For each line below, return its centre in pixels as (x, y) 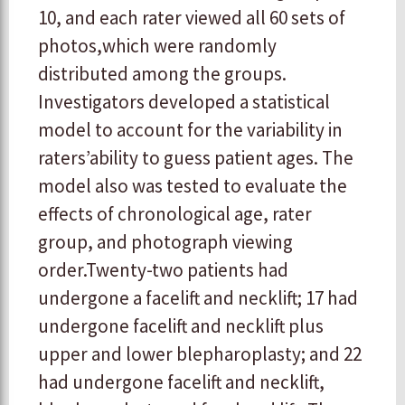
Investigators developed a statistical (184, 102)
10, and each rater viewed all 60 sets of (192, 18)
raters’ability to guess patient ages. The (196, 158)
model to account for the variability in (190, 130)
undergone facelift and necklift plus (181, 326)
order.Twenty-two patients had (163, 270)
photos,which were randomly (157, 46)
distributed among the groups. (162, 74)
